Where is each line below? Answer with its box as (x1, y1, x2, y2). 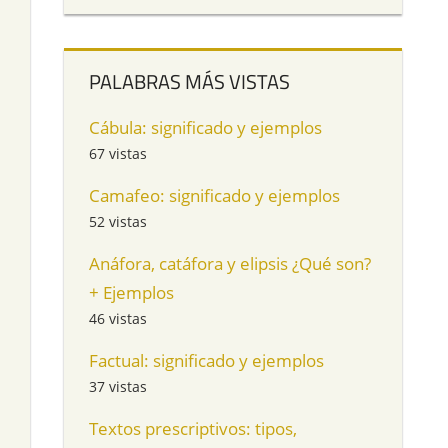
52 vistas (89, 211, 148, 231)
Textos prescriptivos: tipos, (89, 416, 298, 440)
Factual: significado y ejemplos (89, 348, 325, 372)
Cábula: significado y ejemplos (89, 115, 323, 139)
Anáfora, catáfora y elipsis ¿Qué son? (89, 251, 372, 275)
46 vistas (89, 308, 148, 328)
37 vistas (89, 376, 148, 396)
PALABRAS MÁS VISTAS (89, 65, 291, 97)
